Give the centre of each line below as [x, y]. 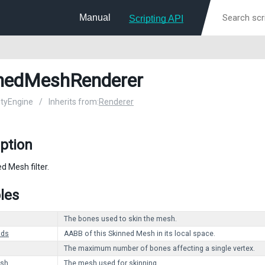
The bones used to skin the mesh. [120, 219]
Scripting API [156, 19]
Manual [95, 17]
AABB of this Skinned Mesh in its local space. [140, 234]
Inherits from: [74, 102]
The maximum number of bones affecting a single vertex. [159, 248]
